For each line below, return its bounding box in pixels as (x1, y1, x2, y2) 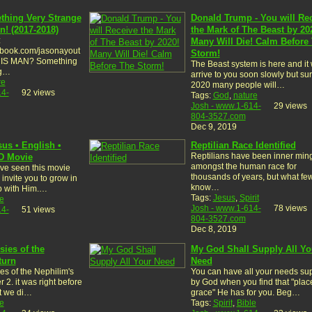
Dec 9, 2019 (190, 121, 237, 132)
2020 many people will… (190, 79, 285, 90)
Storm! (190, 47, 220, 58)
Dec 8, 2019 (190, 224, 237, 234)
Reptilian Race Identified (190, 139, 296, 150)
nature (233, 90, 258, 100)
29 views (273, 100, 307, 111)
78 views (273, 203, 307, 213)
